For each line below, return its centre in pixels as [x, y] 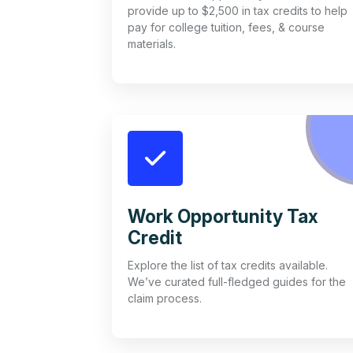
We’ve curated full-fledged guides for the [237, 282]
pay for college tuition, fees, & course [226, 27]
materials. [152, 44]
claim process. [165, 298]
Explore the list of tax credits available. [228, 265]
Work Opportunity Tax [223, 217]
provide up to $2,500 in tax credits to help [238, 11]
